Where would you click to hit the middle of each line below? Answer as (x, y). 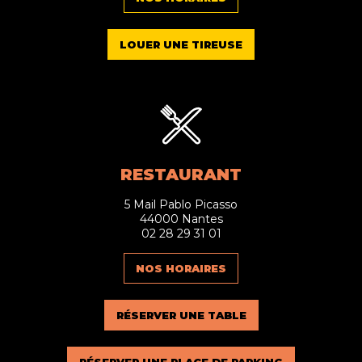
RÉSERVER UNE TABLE (181, 316)
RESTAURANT (181, 175)
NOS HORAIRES (181, 269)
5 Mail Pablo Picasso (181, 205)
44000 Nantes (181, 219)
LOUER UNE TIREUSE (181, 45)
